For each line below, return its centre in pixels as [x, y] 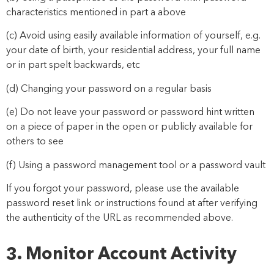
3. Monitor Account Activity [121, 255]
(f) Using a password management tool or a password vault [137, 165]
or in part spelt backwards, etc [74, 66]
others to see [36, 142]
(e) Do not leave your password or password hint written [130, 113]
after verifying [228, 204]
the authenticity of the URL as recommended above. [120, 219]
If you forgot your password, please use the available [123, 189]
